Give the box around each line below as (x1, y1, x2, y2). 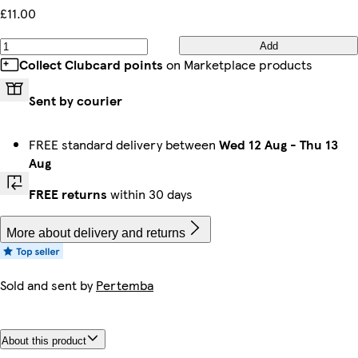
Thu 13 (300, 135, 338, 153)
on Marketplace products (163, 55, 312, 74)
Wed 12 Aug (219, 135, 287, 153)
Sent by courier (29, 91, 122, 109)
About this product (2, 334, 86, 347)
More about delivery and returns (6, 226, 185, 240)
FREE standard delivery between (29, 135, 219, 153)
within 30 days (107, 185, 193, 203)
